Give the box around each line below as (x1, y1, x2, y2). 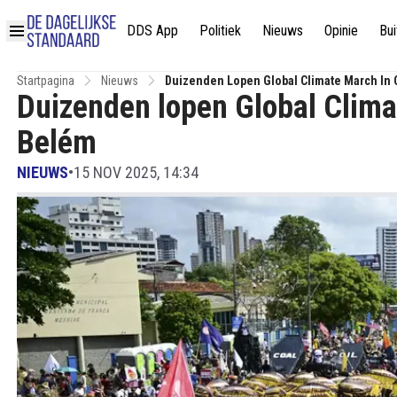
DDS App (127, 21, 178, 39)
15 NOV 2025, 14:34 (74, 163, 198, 182)
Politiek (199, 21, 241, 39)
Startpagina (17, 74, 74, 88)
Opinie (324, 21, 358, 39)
